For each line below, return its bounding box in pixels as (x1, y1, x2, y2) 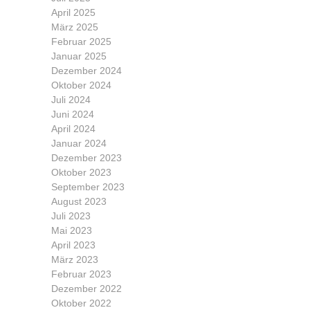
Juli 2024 (51, 93, 91, 105)
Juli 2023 (51, 210, 91, 221)
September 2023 (51, 181, 125, 192)
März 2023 (51, 253, 98, 265)
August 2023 (51, 195, 107, 207)
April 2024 (51, 122, 95, 134)
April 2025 (51, 6, 95, 18)
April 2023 (51, 239, 95, 250)
